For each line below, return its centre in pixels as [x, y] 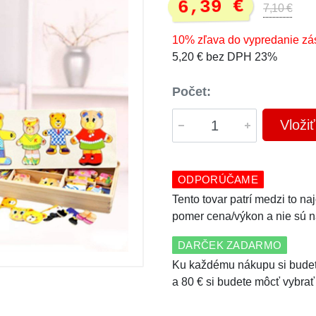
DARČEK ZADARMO [230, 245]
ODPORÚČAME [218, 180]
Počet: [192, 92]
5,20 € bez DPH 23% [225, 57]
